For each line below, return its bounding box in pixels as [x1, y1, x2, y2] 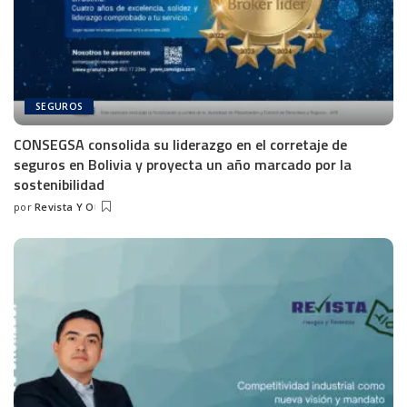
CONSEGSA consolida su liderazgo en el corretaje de [14, 134, 347, 156]
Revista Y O [34, 200, 94, 214]
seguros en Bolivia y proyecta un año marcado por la [14, 154, 352, 176]
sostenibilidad [14, 174, 104, 196]
